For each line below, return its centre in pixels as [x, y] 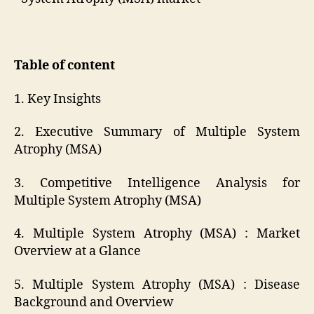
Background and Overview [94, 302]
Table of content [64, 66]
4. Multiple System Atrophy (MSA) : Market [157, 234]
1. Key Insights [57, 99]
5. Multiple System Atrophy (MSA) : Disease [157, 285]
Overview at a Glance [77, 252]
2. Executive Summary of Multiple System [157, 132]
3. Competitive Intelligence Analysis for [157, 183]
